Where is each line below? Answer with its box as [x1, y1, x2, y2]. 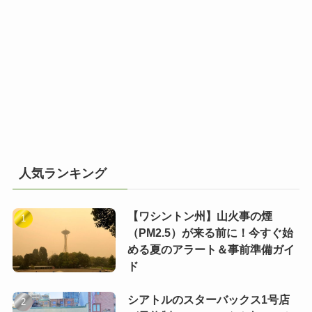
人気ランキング [18, 166, 107, 181]
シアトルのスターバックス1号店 [127, 294, 290, 306]
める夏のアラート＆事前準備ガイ [127, 243, 295, 256]
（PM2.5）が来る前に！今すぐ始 [127, 226, 293, 239]
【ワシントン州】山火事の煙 [127, 210, 272, 222]
